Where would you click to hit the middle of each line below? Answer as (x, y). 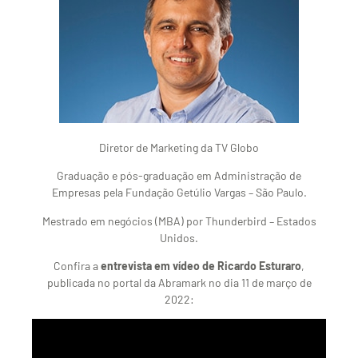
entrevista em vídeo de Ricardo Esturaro (201, 265)
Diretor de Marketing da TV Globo (179, 147)
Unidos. (179, 237)
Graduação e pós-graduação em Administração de (179, 176)
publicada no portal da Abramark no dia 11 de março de (179, 282)
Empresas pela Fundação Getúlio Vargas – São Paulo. (179, 193)
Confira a (77, 265)
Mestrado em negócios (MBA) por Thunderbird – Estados (179, 221)
